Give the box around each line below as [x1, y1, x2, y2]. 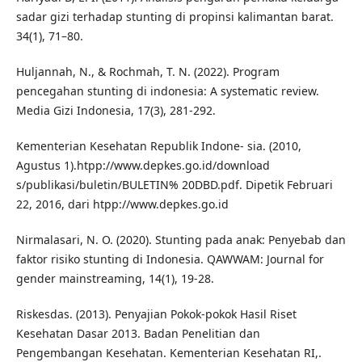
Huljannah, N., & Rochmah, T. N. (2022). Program [15, 64, 280, 80]
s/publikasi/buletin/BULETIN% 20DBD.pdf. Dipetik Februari [15, 177, 333, 193]
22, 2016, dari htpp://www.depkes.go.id [15, 196, 229, 213]
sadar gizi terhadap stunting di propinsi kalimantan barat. [15, 9, 334, 25]
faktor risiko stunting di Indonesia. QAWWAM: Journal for [15, 251, 324, 267]
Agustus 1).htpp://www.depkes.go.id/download [15, 158, 270, 174]
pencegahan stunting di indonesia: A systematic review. [15, 83, 319, 99]
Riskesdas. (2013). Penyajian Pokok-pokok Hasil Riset [15, 306, 297, 322]
